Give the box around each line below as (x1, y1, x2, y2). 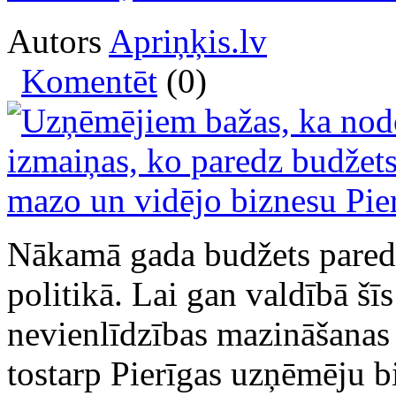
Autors (7, 21, 109, 60)
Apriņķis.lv (109, 21, 267, 60)
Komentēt (21, 61, 157, 100)
